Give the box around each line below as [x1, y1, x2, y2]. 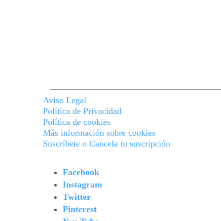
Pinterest [63, 204, 97, 215]
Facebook [63, 167, 99, 178]
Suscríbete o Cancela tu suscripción [43, 139, 170, 149]
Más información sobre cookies [43, 128, 155, 138]
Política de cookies [43, 117, 110, 127]
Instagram [63, 180, 102, 190]
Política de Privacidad [43, 106, 121, 116]
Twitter [63, 192, 91, 202]
